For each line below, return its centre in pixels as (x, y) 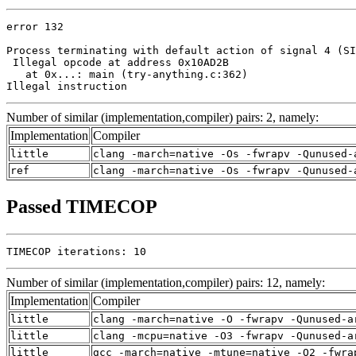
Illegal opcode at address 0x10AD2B (118, 62)
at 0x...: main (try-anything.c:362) (127, 74)
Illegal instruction (67, 86)
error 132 (35, 26)
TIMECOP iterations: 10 (76, 251)
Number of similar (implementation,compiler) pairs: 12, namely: (166, 282)
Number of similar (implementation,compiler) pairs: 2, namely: (163, 117)
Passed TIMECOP (82, 206)
